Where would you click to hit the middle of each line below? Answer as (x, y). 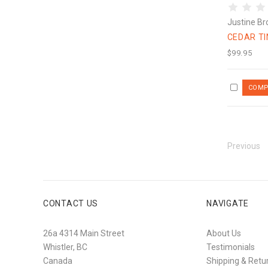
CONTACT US (71, 203)
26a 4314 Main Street (84, 233)
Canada (58, 261)
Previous (243, 146)
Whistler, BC (65, 247)
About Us (224, 233)
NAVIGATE (228, 203)
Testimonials (231, 247)
